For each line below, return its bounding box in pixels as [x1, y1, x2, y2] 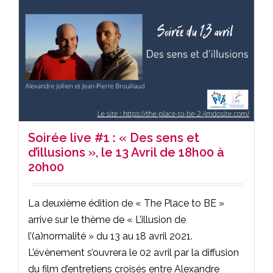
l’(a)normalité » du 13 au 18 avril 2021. [28, 230, 193, 242]
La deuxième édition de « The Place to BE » [28, 197, 224, 209]
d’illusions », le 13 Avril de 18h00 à [28, 144, 224, 160]
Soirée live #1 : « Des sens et [28, 130, 199, 145]
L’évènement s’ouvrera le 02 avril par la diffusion [28, 246, 239, 258]
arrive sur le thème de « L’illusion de [28, 213, 186, 225]
